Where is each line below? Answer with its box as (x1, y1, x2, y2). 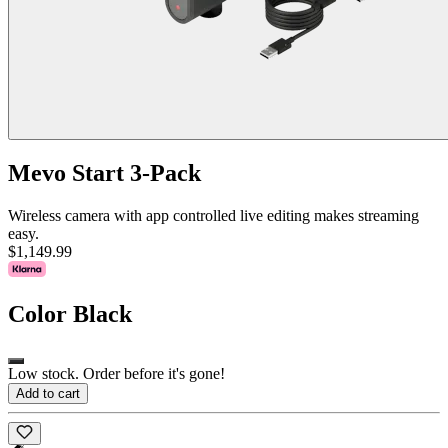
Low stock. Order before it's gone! (8, 365, 225, 383)
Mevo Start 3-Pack (8, 159, 201, 186)
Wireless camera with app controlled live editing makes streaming (8, 206, 419, 224)
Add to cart (16, 386, 80, 402)
